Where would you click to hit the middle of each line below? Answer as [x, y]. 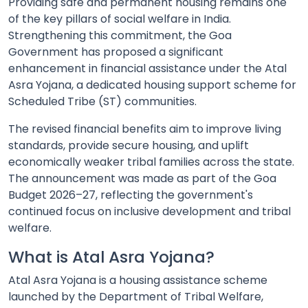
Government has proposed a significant [116, 52]
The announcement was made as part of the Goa [142, 179]
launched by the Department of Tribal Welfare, [136, 297]
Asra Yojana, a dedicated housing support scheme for [152, 85]
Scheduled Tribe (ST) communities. [102, 102]
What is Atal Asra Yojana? [111, 257]
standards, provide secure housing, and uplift [129, 146]
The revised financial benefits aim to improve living [145, 129]
